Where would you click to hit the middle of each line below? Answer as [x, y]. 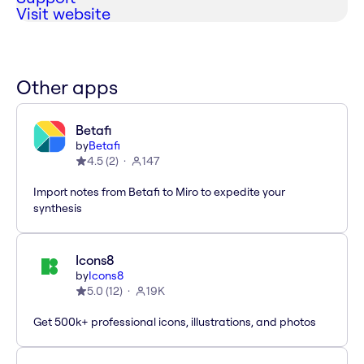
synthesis [58, 208]
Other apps [67, 87]
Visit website [63, 14]
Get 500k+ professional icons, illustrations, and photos [175, 322]
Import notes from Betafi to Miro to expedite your [159, 192]
